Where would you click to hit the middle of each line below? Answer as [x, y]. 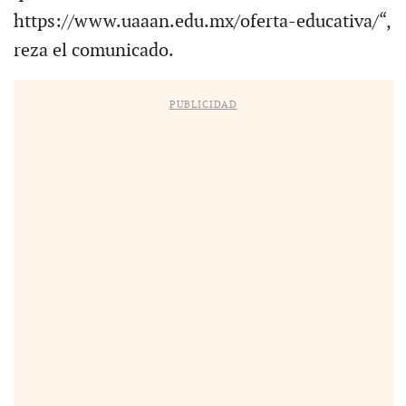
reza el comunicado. [93, 50]
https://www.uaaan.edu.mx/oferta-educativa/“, [202, 21]
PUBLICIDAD [203, 104]
